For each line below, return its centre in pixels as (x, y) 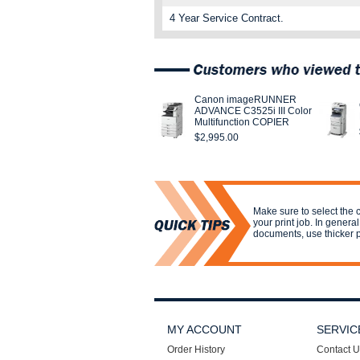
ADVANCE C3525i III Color (253, 111)
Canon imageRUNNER (245, 100)
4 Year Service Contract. (227, 18)
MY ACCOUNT (205, 329)
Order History (196, 350)
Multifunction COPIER (242, 122)
